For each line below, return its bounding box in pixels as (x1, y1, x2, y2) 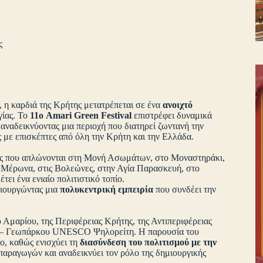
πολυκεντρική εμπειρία (60, 184, 153, 195)
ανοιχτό (163, 100, 193, 110)
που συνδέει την (153, 184, 216, 195)
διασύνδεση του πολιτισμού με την (80, 237, 217, 248)
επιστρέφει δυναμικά (131, 110, 213, 121)
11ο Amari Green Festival (30, 110, 132, 121)
